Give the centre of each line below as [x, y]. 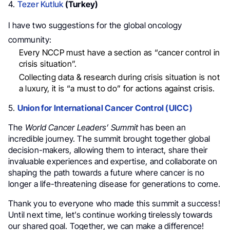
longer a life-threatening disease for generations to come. [114, 184]
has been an [162, 127]
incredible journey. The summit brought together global [109, 138]
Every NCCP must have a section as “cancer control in [119, 52]
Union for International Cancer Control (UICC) [105, 108]
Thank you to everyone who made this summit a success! [114, 203]
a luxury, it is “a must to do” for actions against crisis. [117, 88]
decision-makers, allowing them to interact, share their [108, 150]
